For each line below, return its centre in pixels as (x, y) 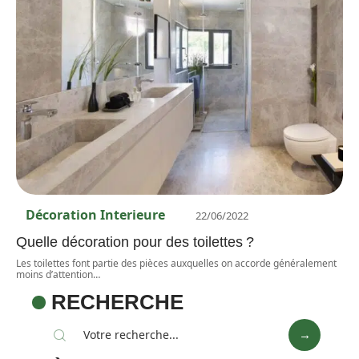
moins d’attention (54, 275)
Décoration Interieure (95, 215)
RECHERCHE (118, 303)
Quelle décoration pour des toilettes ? (135, 242)
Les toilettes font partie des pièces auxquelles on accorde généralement (176, 264)
